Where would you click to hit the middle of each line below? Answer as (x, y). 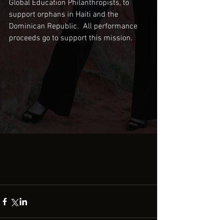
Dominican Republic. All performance (74, 27)
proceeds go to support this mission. (73, 38)
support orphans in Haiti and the (65, 15)
